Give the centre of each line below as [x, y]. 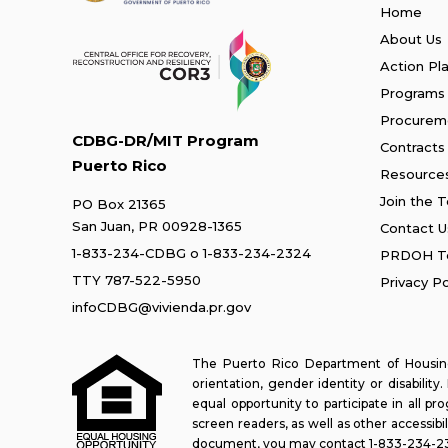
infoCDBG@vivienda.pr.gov [161, 306]
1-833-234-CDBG [129, 252]
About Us [410, 39]
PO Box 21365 [119, 203]
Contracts [412, 147]
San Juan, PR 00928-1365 [157, 225]
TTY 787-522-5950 [136, 279]
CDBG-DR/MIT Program [165, 140]
